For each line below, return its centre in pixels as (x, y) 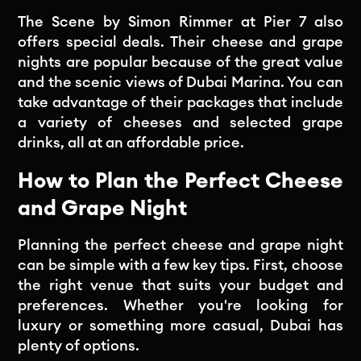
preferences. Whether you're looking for (180, 305)
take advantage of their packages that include (180, 102)
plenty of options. (79, 345)
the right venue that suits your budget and (180, 285)
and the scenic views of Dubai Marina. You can (180, 82)
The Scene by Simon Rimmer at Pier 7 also (180, 21)
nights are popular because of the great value (180, 62)
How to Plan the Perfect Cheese (180, 181)
